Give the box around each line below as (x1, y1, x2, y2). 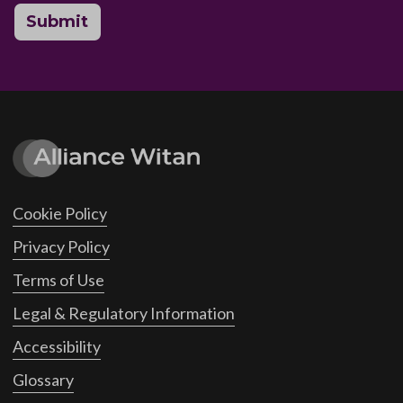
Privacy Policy (12, 237, 110, 257)
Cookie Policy (12, 203, 107, 224)
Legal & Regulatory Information (12, 303, 235, 324)
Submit (26, 11, 88, 31)
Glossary (12, 370, 74, 390)
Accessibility (12, 336, 101, 357)
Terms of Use (12, 270, 104, 291)
